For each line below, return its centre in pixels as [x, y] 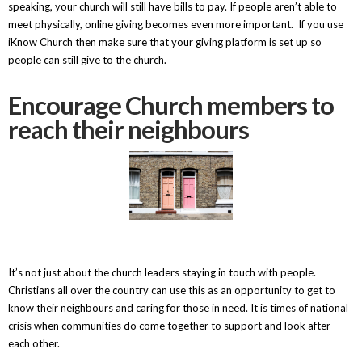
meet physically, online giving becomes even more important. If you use [175, 25]
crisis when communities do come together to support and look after [169, 326]
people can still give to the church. [87, 60]
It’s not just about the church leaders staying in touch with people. [162, 273]
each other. [35, 344]
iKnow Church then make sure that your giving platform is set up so [164, 42]
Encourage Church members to [170, 106]
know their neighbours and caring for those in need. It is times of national [178, 308]
